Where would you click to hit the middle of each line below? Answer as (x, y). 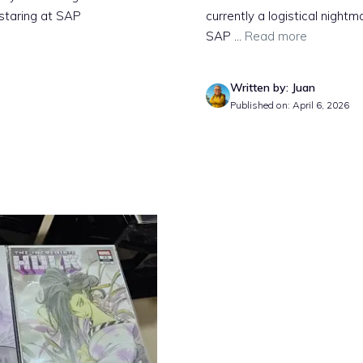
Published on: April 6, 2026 (290, 105)
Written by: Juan (273, 87)
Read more (276, 36)
